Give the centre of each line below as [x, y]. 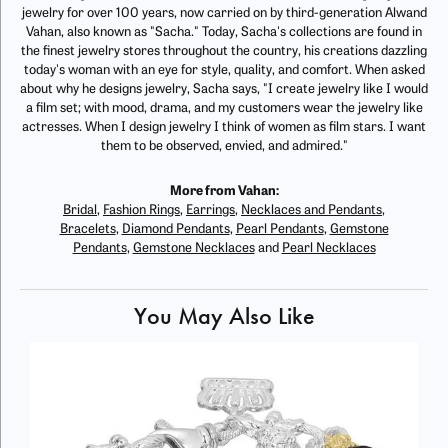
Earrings [210, 211]
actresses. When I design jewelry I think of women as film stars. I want [224, 128]
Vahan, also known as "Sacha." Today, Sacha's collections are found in [224, 33]
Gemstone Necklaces [193, 249]
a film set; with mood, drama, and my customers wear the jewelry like [224, 109]
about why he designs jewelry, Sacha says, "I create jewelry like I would [224, 90]
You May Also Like [224, 316]
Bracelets [87, 230]
